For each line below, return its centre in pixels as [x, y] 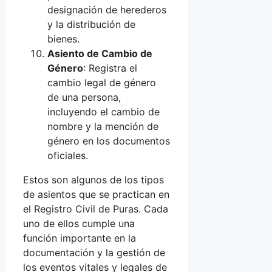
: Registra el [110, 68]
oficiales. [68, 156]
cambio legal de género [102, 83]
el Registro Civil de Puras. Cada [96, 209]
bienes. [63, 39]
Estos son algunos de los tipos [93, 180]
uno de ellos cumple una [79, 224]
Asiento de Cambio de [100, 54]
